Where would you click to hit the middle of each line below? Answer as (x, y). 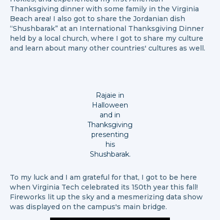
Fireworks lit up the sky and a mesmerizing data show (106, 197)
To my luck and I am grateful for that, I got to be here (103, 177)
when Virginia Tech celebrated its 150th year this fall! (104, 187)
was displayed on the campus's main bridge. (88, 207)
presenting (110, 135)
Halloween (110, 105)
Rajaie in (110, 95)
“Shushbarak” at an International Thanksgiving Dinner (107, 28)
